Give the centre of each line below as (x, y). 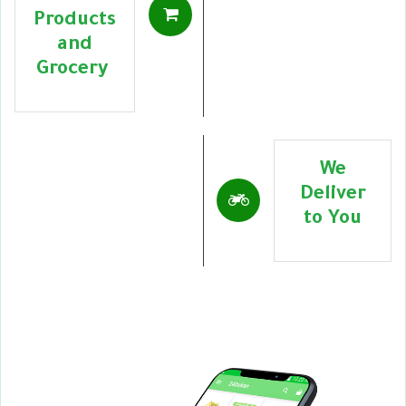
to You (333, 219)
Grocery (75, 70)
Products (75, 21)
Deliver (333, 195)
